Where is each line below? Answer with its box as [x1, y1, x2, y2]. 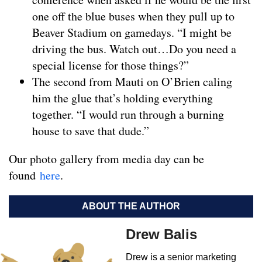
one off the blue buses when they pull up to [32, 8, 235, 24]
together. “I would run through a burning [32, 106, 224, 122]
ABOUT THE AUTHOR [82, 201, 180, 211]
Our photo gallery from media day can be [9, 150, 204, 167]
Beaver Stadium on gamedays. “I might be [32, 24, 232, 40]
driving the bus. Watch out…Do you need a [32, 40, 236, 57]
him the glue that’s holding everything [32, 89, 213, 106]
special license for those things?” [32, 57, 189, 73]
